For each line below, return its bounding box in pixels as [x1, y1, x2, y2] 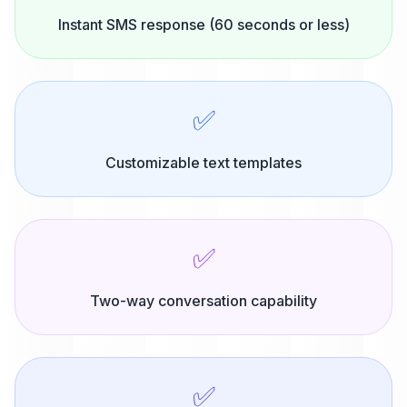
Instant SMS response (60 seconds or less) [57, 15, 350, 34]
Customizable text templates [105, 154, 302, 172]
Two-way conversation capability [90, 292, 317, 310]
